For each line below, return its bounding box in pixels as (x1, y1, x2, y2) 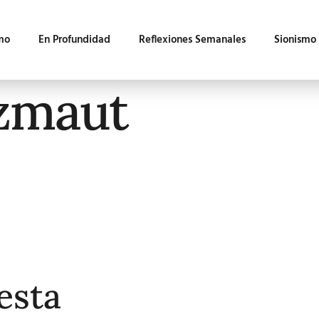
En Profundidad (38, 31, 110, 48)
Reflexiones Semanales (138, 31, 246, 48)
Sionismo (273, 31, 316, 48)
